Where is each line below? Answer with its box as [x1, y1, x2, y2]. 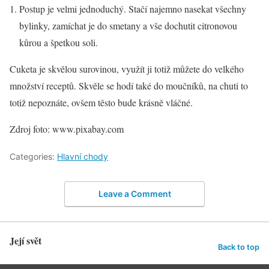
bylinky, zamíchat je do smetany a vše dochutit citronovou [19, 19, 237, 32]
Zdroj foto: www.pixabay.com [10, 122, 124, 135]
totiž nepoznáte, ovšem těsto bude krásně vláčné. [10, 95, 193, 109]
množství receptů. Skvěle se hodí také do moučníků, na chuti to [10, 79, 248, 92]
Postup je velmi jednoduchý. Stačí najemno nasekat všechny [19, 2, 246, 15]
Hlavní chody [57, 151, 108, 162]
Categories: [10, 151, 57, 162]
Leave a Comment [98, 189, 171, 199]
